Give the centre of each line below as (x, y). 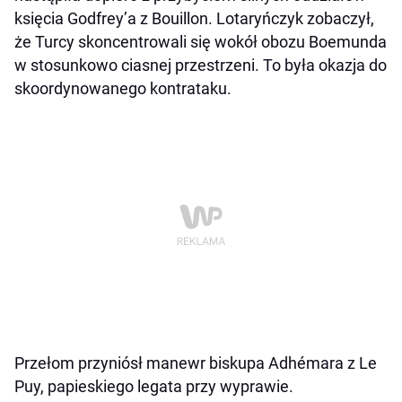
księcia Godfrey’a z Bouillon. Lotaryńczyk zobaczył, (194, 18)
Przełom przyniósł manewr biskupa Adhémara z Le (196, 363)
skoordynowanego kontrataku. (123, 88)
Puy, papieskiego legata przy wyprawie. (154, 386)
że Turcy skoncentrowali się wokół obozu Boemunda (201, 41)
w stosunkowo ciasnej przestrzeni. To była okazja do (201, 65)
